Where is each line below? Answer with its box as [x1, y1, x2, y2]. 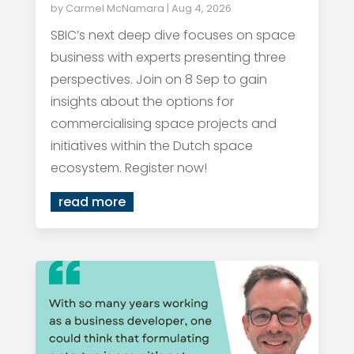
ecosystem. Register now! [50, 159, 207, 177]
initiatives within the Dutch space [50, 137, 253, 155]
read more [58, 193, 126, 211]
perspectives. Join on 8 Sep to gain [50, 70, 267, 88]
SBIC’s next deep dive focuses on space [50, 26, 296, 44]
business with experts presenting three [50, 48, 286, 66]
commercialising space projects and [50, 115, 277, 133]
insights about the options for [50, 92, 234, 111]
